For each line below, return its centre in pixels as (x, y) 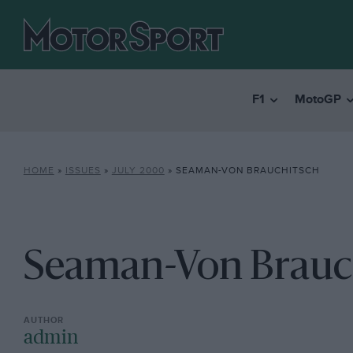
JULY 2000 (138, 171)
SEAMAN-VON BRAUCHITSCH (247, 171)
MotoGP (318, 100)
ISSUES (83, 171)
